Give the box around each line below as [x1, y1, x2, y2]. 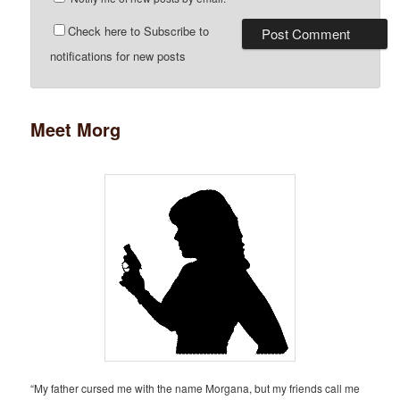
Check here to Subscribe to [68, 22, 210, 40]
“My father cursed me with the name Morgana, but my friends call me [30, 379, 361, 396]
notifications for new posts [50, 47, 187, 65]
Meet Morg [30, 116, 121, 143]
